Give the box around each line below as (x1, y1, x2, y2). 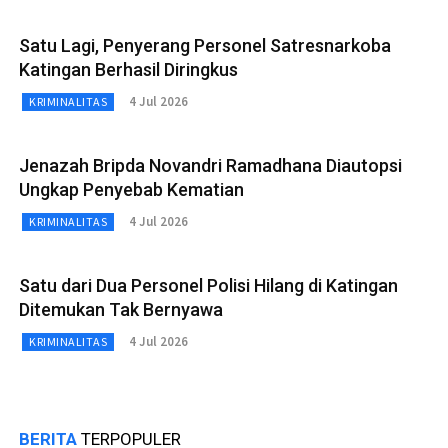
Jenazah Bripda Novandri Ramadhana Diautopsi (19, 154, 402, 176)
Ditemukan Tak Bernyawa (19, 298, 223, 320)
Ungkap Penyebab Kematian (19, 178, 244, 200)
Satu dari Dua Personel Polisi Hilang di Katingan (19, 274, 398, 296)
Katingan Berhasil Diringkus (19, 58, 238, 80)
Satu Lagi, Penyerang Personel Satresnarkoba (19, 34, 391, 56)
